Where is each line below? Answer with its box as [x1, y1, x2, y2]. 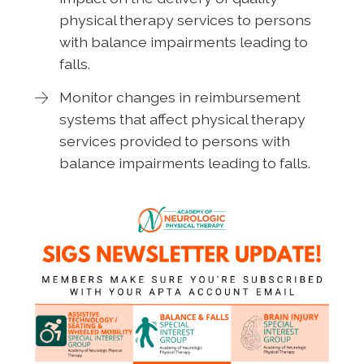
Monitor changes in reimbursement [58, 88, 301, 106]
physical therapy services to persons [58, 11, 311, 28]
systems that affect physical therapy [58, 110, 305, 128]
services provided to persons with [58, 132, 290, 149]
